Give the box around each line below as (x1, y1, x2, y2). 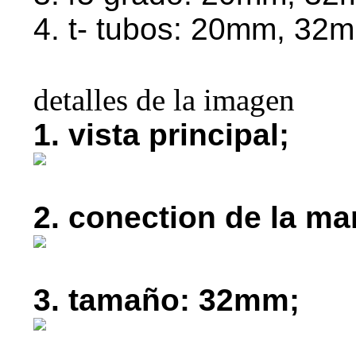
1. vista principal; (33, 118, 289, 152)
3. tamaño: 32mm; (33, 283, 300, 317)
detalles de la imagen (33, 83, 295, 117)
